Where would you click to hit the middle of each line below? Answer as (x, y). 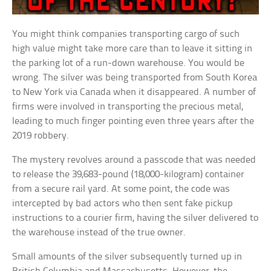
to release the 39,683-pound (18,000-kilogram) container (129, 174)
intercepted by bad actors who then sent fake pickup (123, 203)
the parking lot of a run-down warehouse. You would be (129, 63)
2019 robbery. (41, 135)
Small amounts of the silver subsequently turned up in (127, 256)
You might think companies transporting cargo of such (126, 34)
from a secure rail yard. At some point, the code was (121, 189)
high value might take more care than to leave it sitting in (132, 48)
